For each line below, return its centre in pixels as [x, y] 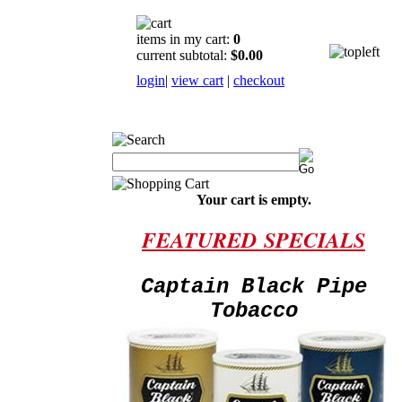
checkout [259, 80]
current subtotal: [184, 55]
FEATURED [203, 240]
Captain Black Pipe [253, 287]
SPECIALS [315, 240]
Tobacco [253, 311]
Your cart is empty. [253, 200]
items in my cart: [185, 39]
